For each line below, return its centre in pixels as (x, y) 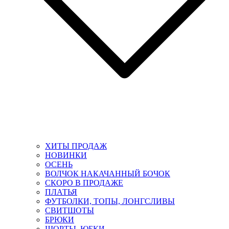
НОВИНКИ (66, 155)
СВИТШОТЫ (70, 210)
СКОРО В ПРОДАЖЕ (84, 182)
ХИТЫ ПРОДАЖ (76, 146)
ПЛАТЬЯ (61, 192)
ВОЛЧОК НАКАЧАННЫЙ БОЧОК (108, 173)
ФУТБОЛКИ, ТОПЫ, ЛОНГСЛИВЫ (110, 201)
